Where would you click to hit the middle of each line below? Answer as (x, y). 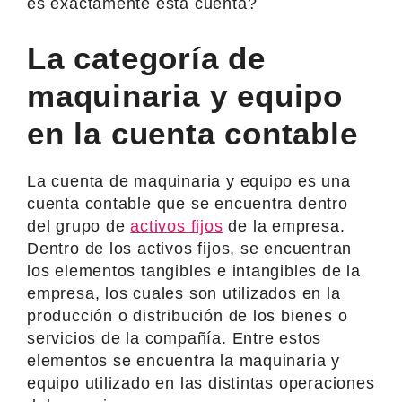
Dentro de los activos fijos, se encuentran (190, 248)
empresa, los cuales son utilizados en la (184, 293)
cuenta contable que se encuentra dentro (188, 203)
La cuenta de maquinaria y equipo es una (189, 181)
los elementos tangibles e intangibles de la (194, 271)
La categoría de (146, 57)
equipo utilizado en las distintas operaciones (201, 383)
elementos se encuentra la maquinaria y (184, 360)
